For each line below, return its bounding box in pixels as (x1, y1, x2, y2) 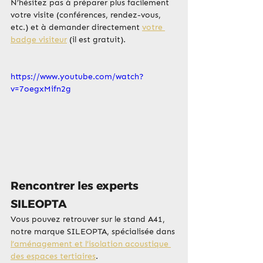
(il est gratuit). (67, 35, 126, 45)
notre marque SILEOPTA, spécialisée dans (11, 227, 177, 237)
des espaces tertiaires (11, 251, 96, 262)
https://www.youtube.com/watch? (11, 72, 144, 82)
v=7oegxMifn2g (11, 84, 71, 95)
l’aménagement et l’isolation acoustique (11, 239, 171, 249)
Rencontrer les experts (11, 179, 141, 193)
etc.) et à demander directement (11, 22, 142, 33)
